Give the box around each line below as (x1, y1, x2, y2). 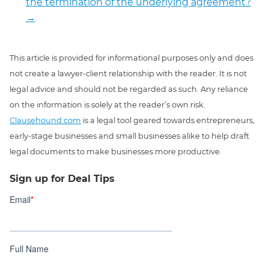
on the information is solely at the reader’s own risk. (10, 100, 205, 110)
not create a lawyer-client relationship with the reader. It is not (10, 69, 247, 79)
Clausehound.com (10, 116, 81, 125)
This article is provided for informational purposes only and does (10, 53, 253, 63)
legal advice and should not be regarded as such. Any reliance (10, 85, 248, 94)
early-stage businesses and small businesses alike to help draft (10, 131, 249, 141)
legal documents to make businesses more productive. (10, 147, 222, 157)
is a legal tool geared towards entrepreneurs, (81, 116, 255, 125)
